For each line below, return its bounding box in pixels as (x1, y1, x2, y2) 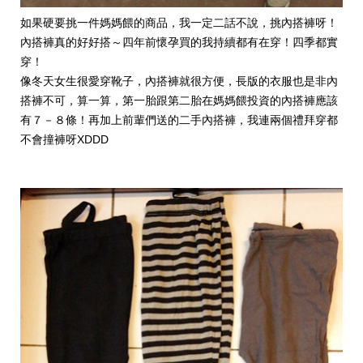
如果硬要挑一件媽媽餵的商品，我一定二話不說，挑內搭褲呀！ (20, 16, 338, 30)
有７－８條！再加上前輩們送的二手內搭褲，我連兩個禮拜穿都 (20, 113, 338, 127)
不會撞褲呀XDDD (20, 133, 109, 147)
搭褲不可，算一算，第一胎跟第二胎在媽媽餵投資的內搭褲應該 (20, 94, 338, 108)
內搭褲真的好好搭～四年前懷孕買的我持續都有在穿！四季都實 (20, 36, 338, 49)
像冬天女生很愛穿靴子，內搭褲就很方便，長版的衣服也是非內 (20, 75, 338, 88)
